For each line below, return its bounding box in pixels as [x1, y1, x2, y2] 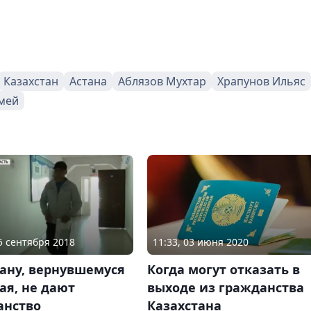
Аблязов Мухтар [118, 73, 206, 89]
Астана [69, 73, 107, 89]
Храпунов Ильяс [217, 73, 305, 89]
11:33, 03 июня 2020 [152, 235, 249, 249]
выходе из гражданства [146, 279, 304, 296]
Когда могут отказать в [146, 261, 300, 278]
